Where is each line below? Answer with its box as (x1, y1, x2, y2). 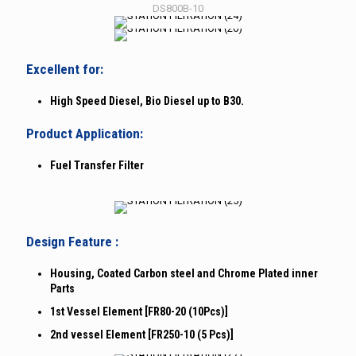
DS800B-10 (153, 2, 203, 14)
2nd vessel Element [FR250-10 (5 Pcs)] (50, 327, 234, 341)
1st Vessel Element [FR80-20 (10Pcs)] (50, 304, 228, 318)
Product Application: (26, 125, 143, 141)
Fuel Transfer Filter (50, 158, 144, 172)
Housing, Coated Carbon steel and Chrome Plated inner (50, 266, 318, 280)
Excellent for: (26, 60, 103, 77)
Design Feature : (26, 233, 118, 250)
